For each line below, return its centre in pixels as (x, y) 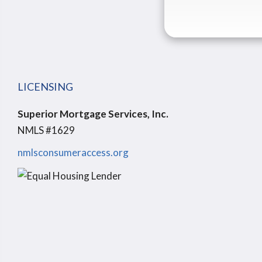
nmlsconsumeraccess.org (73, 152)
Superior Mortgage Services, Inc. (93, 114)
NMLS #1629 (46, 130)
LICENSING (45, 87)
